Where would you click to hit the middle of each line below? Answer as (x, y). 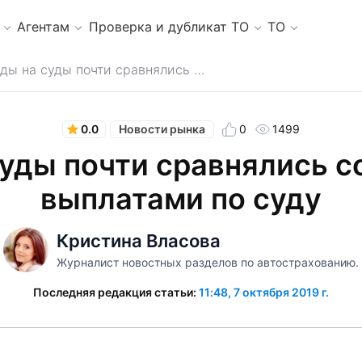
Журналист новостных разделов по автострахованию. (207, 262)
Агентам (44, 26)
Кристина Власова (138, 240)
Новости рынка (162, 129)
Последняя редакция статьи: (116, 292)
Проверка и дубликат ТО (168, 26)
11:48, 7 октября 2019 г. (264, 292)
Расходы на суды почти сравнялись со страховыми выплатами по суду (199, 69)
